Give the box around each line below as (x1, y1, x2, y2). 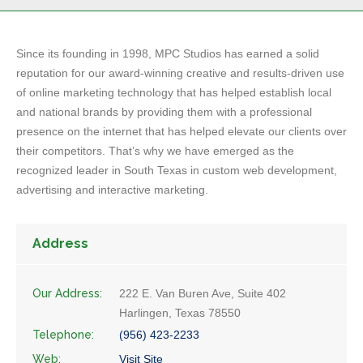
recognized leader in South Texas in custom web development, (16, 164, 337, 177)
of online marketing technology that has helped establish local (16, 86, 331, 100)
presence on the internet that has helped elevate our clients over (16, 125, 347, 139)
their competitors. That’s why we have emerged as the (16, 144, 294, 158)
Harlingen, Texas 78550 (119, 306, 241, 320)
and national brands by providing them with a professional (16, 105, 312, 119)
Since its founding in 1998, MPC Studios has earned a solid (16, 47, 319, 61)
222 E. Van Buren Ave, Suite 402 (119, 287, 286, 301)
